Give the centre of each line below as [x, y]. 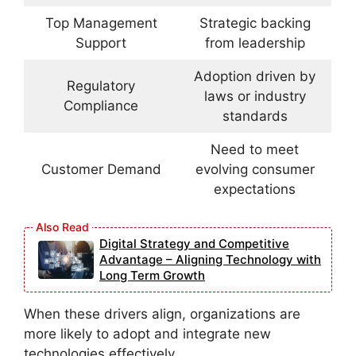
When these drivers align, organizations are [162, 314]
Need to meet [255, 149]
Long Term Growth [152, 276]
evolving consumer [255, 169]
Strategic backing [255, 23]
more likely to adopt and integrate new [147, 334]
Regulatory [101, 85]
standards [255, 116]
